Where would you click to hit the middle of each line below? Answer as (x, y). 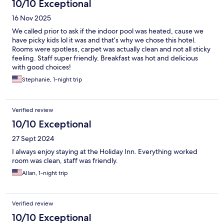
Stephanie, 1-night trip (52, 80)
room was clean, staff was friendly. (65, 161)
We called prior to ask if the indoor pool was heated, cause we (108, 31)
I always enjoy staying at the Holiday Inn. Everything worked (105, 152)
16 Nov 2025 (31, 18)
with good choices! (41, 67)
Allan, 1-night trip (45, 173)
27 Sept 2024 (33, 139)
